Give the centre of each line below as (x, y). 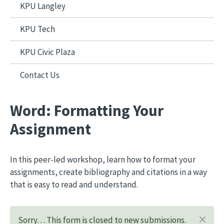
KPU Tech (37, 29)
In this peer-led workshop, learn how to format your (103, 159)
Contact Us (40, 75)
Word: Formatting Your (87, 110)
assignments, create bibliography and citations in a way (108, 172)
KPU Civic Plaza (47, 52)
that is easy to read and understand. (74, 184)
